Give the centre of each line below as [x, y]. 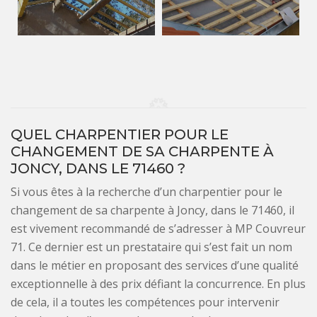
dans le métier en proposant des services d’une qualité [155, 265]
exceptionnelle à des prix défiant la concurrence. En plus [158, 283]
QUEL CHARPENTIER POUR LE [120, 134]
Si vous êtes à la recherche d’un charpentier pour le [146, 191]
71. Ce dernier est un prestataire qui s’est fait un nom [151, 247]
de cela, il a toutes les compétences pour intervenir [145, 302]
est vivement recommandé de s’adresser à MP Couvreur [158, 228]
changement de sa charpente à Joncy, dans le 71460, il [152, 210]
